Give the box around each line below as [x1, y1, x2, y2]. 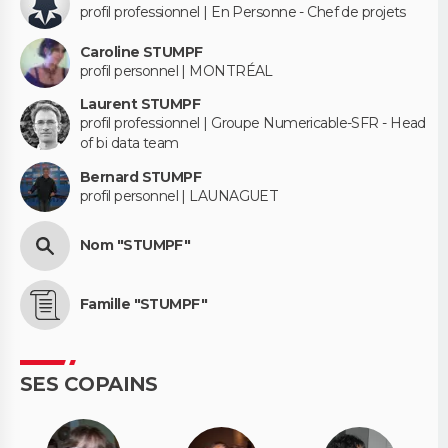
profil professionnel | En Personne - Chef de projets [80, 3, 406, 22]
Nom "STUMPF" [80, 236, 191, 255]
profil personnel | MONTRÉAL [80, 62, 273, 81]
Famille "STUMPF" [80, 295, 208, 314]
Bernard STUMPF [80, 167, 202, 186]
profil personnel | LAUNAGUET [80, 186, 279, 205]
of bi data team [80, 134, 179, 153]
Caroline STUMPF [80, 43, 203, 62]
